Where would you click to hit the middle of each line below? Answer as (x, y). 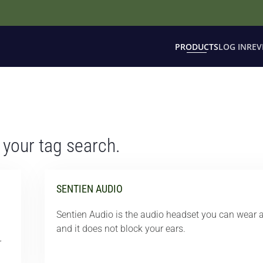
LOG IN (232, 46)
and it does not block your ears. (121, 229)
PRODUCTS (197, 46)
